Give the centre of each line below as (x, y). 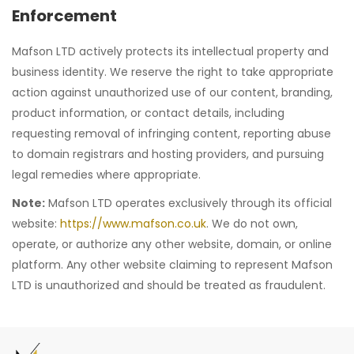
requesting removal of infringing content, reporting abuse (171, 134)
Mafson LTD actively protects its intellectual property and (170, 51)
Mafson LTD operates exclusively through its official (188, 203)
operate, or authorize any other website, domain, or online (172, 244)
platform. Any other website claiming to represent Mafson (172, 265)
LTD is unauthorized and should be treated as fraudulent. (169, 285)
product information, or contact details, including (148, 113)
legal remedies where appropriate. (106, 175)
